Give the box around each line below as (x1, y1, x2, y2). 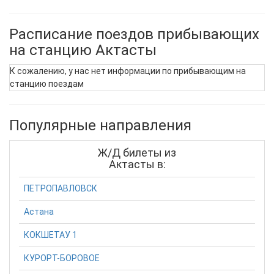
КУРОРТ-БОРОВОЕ (24, 253, 100, 263)
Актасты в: (108, 158, 166, 171)
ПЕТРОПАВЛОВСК (24, 183, 97, 193)
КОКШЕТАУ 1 (24, 229, 77, 240)
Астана (24, 206, 54, 217)
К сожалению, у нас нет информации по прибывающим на (10, 66, 246, 76)
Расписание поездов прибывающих (9, 25, 259, 43)
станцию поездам (10, 79, 84, 89)
